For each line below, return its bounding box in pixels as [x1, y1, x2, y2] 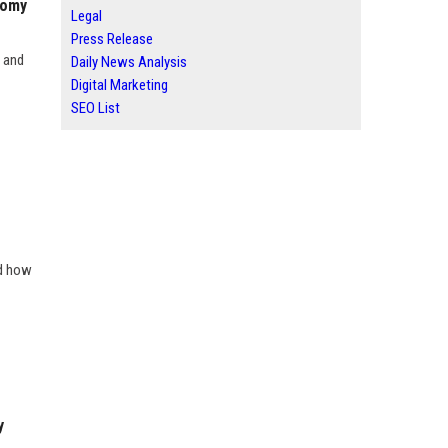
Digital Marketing [71, 76, 168, 94]
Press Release [71, 30, 153, 48]
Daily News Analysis [71, 53, 187, 71]
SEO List [71, 99, 120, 117]
